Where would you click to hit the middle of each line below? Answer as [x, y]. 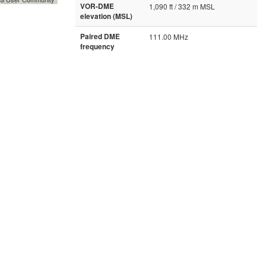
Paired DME [100, 36]
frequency [97, 46]
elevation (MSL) [106, 16]
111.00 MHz [169, 36]
